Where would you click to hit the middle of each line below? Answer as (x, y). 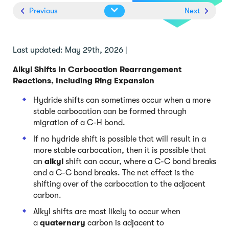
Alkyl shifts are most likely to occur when (107, 211)
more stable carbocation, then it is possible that (120, 150)
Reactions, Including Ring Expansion (84, 81)
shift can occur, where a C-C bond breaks (141, 161)
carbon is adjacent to (126, 223)
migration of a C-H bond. (79, 122)
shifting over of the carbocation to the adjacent (119, 184)
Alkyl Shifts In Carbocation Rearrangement (97, 69)
